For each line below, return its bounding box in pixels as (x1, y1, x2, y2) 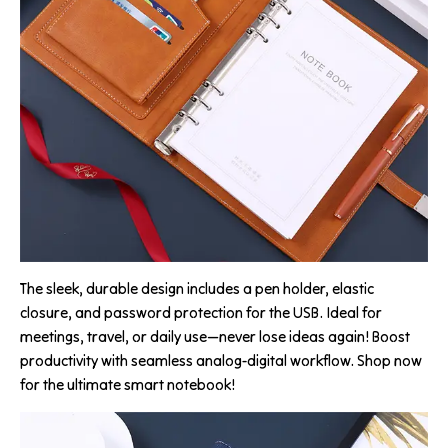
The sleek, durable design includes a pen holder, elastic (20, 278, 374, 298)
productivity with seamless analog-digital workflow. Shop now (20, 350, 422, 370)
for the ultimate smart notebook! (20, 374, 235, 394)
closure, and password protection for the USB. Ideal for (20, 302, 382, 322)
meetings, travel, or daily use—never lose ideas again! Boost (20, 326, 410, 346)
